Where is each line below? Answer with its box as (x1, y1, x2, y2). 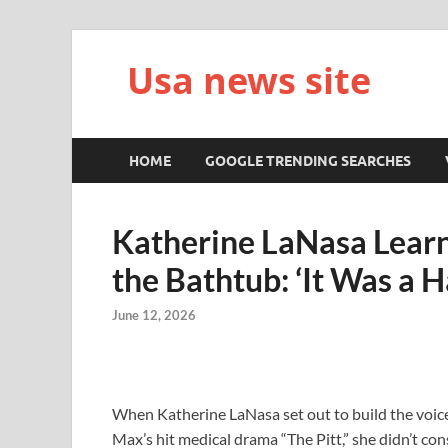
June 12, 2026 (112, 307, 196, 324)
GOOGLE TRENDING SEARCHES (205, 152, 411, 169)
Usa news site (127, 56, 371, 105)
